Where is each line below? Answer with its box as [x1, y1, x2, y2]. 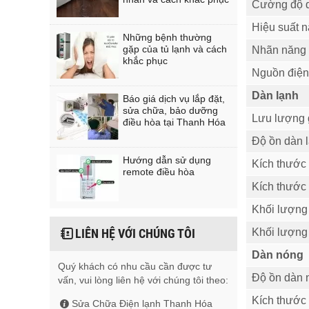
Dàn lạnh [252, 89, 299, 101]
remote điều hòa [123, 166, 195, 177]
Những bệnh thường [123, 32, 212, 43]
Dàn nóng [252, 248, 303, 261]
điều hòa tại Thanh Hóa [123, 117, 226, 128]
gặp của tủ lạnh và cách [123, 43, 227, 54]
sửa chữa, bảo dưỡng [123, 105, 218, 116]
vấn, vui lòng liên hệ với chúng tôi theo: [58, 275, 228, 286]
